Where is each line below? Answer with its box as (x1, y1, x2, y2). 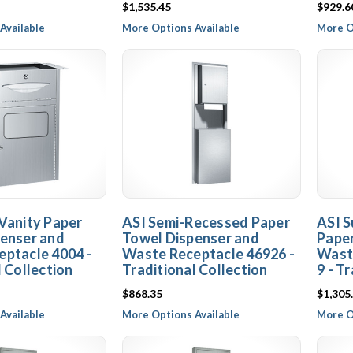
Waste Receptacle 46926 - (122, 245, 295, 262)
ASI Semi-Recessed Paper (122, 214, 290, 231)
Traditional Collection (122, 261, 268, 278)
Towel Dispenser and (122, 229, 259, 247)
